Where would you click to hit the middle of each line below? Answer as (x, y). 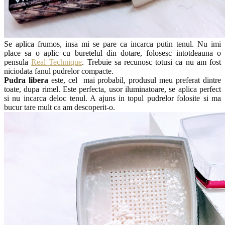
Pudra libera (26, 80)
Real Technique (57, 62)
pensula (18, 62)
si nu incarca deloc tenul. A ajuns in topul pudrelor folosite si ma (113, 98)
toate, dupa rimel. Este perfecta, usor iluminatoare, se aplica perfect (113, 89)
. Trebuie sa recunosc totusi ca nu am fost (152, 62)
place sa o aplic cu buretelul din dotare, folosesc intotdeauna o (113, 53)
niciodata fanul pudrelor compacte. (59, 71)
